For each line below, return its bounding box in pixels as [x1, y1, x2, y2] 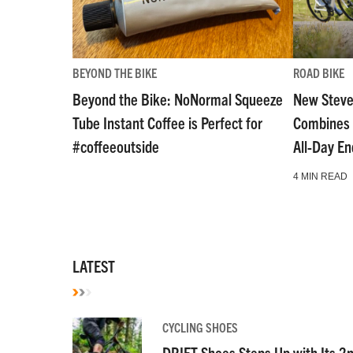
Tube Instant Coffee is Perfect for [72, 112, 262, 132]
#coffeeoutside [72, 136, 159, 156]
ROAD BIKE [293, 64, 344, 80]
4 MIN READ [293, 170, 347, 182]
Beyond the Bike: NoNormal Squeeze [72, 88, 283, 109]
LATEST [72, 256, 115, 276]
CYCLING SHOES [162, 319, 238, 335]
